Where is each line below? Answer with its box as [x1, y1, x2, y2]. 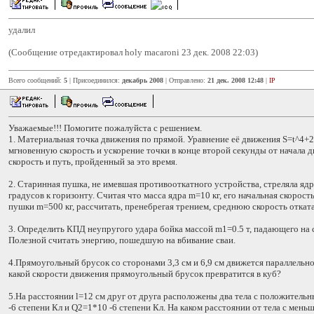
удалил [8, 25, 35, 35]
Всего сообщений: [8, 76, 64, 84]
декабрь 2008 [122, 76, 163, 84]
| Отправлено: [163, 76, 207, 84]
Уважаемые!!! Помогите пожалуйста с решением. [8, 123, 202, 133]
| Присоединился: [67, 76, 122, 84]
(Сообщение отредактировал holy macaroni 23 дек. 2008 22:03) [8, 47, 258, 57]
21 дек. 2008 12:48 [207, 76, 264, 84]
